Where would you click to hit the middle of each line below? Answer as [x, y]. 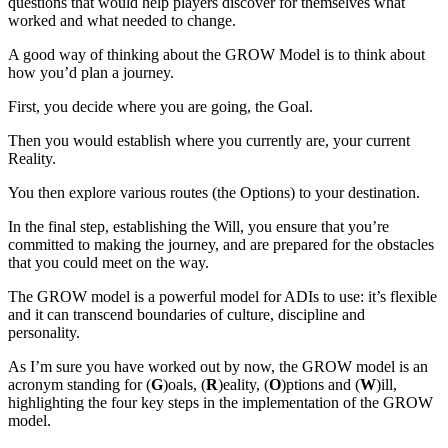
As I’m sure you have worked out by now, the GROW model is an [218, 366]
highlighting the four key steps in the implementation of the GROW [220, 402]
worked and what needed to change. [122, 20]
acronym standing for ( [79, 384]
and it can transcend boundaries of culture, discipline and [186, 314]
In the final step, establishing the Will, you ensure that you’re [198, 226]
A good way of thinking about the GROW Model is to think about [216, 54]
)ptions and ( [320, 384]
